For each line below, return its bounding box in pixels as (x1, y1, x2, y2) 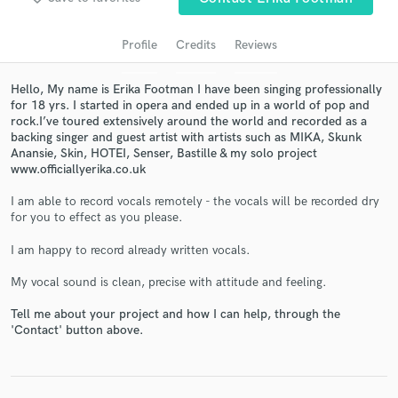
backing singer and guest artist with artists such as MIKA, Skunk (11, 129, 362, 145)
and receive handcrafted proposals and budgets (76, 249, 322, 264)
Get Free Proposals (136, 200, 262, 219)
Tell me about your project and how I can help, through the (11, 306, 340, 322)
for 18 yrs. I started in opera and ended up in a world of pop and (11, 97, 370, 113)
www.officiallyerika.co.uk (11, 161, 146, 177)
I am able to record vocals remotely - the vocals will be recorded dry (11, 194, 379, 210)
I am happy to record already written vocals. (11, 242, 251, 258)
